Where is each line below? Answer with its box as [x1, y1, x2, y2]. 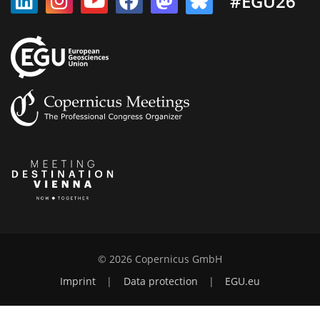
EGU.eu [225, 275, 260, 289]
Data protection [123, 275, 198, 289]
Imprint [60, 275, 96, 289]
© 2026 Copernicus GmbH [98, 252, 222, 266]
